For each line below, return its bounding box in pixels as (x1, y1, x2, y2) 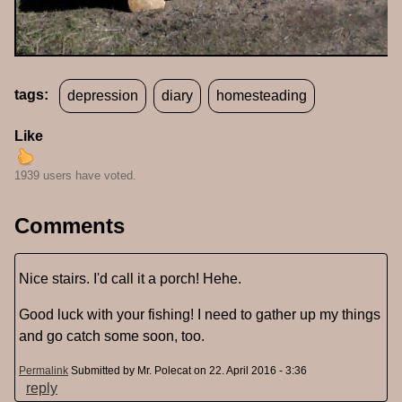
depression (67, 88, 138, 104)
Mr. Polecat (137, 364, 191, 378)
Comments (14, 214, 125, 239)
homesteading (216, 88, 307, 104)
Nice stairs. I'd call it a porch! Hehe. (19, 271, 241, 287)
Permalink (19, 364, 68, 378)
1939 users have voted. (14, 169, 136, 183)
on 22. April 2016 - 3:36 (191, 364, 307, 378)
